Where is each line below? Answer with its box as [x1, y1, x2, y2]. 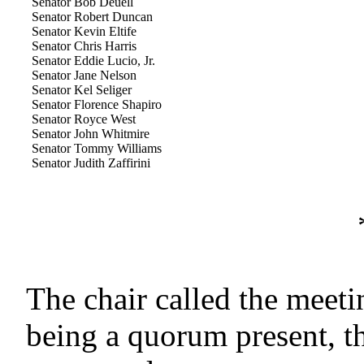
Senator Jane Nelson [32, 68, 137, 82]
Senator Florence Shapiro [32, 97, 162, 111]
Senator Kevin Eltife [32, 24, 137, 38]
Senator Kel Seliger [32, 83, 132, 97]
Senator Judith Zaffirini [32, 156, 151, 170]
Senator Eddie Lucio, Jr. [32, 54, 156, 67]
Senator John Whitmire [32, 127, 150, 141]
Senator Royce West [32, 112, 136, 126]
